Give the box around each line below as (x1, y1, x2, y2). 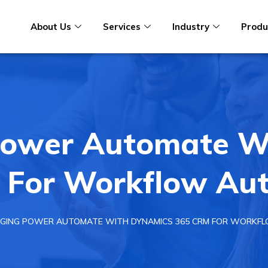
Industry (172, 20, 209, 32)
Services (102, 20, 141, 32)
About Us (30, 20, 71, 32)
